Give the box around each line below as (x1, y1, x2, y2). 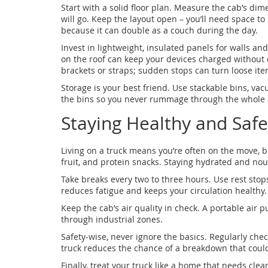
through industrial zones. (61, 214, 163, 225)
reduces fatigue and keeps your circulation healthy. (61, 185, 267, 196)
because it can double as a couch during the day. (61, 25, 258, 36)
